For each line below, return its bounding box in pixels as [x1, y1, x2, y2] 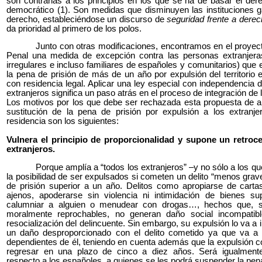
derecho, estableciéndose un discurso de [6, 14, 167, 24]
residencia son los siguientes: [6, 116, 119, 126]
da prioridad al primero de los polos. [6, 23, 142, 33]
